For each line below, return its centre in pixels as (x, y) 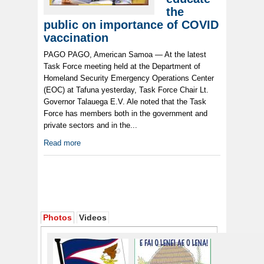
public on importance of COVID (131, 25)
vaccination (76, 38)
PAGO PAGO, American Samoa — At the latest (125, 55)
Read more (62, 143)
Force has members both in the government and (126, 114)
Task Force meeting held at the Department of (122, 67)
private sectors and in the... (90, 126)
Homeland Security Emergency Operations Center (129, 78)
